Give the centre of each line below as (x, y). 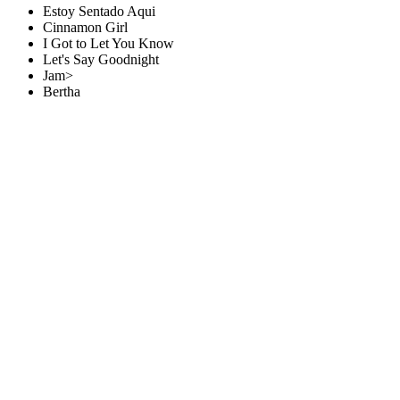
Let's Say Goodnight (101, 59)
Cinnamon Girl (85, 27)
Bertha (62, 92)
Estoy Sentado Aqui (99, 11)
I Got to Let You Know (108, 43)
